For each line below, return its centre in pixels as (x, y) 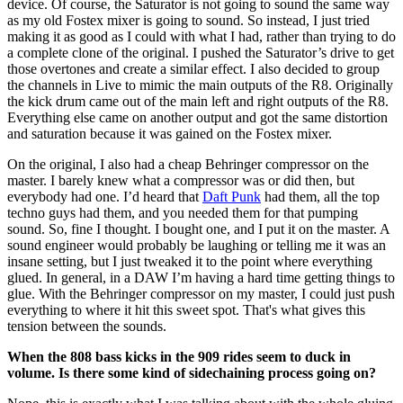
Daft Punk (232, 196)
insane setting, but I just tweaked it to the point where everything (190, 261)
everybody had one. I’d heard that (105, 196)
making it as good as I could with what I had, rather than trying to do (201, 36)
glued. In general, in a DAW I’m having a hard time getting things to (201, 277)
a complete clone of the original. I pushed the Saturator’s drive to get (201, 52)
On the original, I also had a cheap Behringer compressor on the (188, 164)
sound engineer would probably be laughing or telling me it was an (197, 245)
